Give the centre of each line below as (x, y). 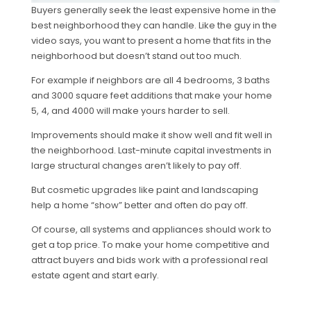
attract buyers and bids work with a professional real (149, 260)
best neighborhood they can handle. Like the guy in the (154, 25)
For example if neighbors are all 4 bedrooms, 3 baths (150, 80)
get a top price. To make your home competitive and (150, 244)
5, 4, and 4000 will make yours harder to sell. (130, 110)
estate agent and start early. (95, 275)
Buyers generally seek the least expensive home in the (153, 10)
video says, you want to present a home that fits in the (151, 40)
